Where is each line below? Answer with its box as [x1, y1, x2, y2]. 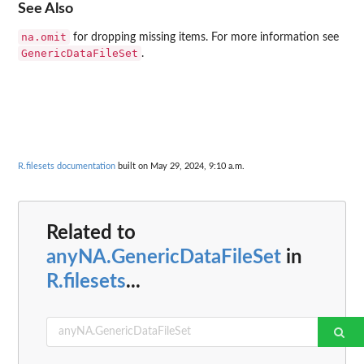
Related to [46, 223, 136, 243]
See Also [18, 2, 73, 16]
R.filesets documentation [18, 162, 115, 171]
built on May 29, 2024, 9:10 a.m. [115, 162, 245, 171]
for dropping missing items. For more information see [70, 32, 339, 44]
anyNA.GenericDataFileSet [46, 247, 281, 267]
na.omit [21, 31, 67, 44]
